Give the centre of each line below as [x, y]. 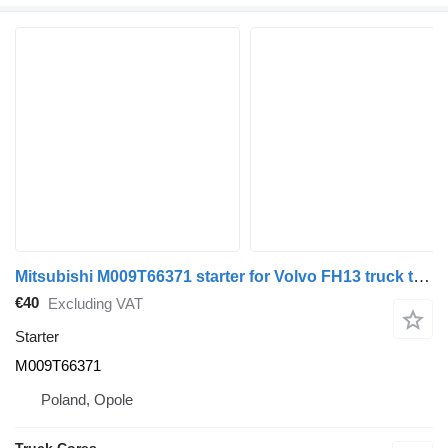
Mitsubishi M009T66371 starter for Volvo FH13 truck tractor [421, 276]
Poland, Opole [87, 399]
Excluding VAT [95, 304]
